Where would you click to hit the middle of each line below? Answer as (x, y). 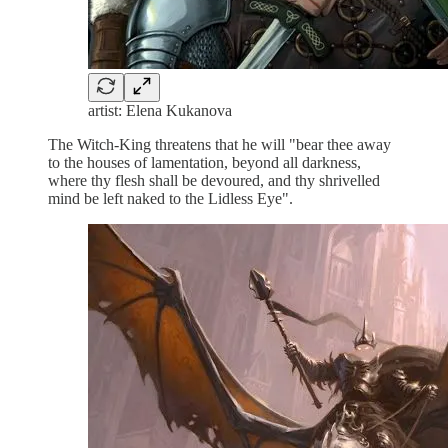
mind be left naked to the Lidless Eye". (170, 198)
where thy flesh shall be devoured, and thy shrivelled (214, 180)
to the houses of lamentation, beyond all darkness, (204, 162)
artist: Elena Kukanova (160, 110)
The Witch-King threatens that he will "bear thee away (219, 144)
